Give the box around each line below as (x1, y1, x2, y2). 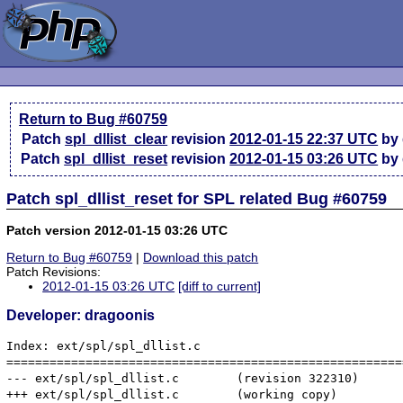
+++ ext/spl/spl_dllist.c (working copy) (6, 387, 180, 401)
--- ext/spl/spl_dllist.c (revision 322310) (6, 371, 180, 385)
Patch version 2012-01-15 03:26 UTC (6, 222, 228, 237)
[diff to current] (178, 279, 262, 294)
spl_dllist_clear (65, 131, 168, 147)
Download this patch (143, 250, 259, 265)
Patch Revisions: (6, 264, 102, 280)
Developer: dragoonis (6, 308, 156, 324)
